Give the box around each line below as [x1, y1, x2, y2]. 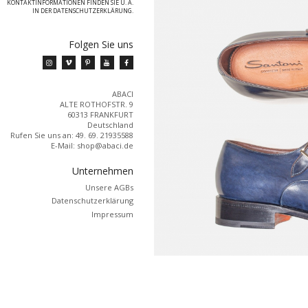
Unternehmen [71, 164, 133, 177]
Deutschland [87, 119, 133, 130]
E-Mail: [50, 140, 77, 151]
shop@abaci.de [76, 140, 133, 151]
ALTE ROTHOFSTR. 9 [59, 98, 133, 109]
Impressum [91, 208, 133, 219]
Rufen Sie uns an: [10, 129, 76, 140]
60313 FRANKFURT [67, 109, 133, 120]
